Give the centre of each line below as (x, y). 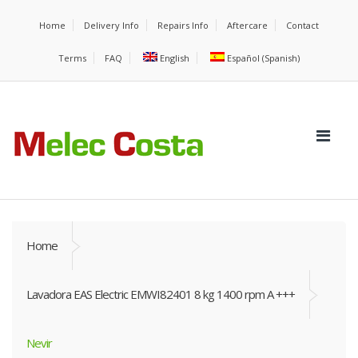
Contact (302, 25)
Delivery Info (111, 25)
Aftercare (247, 25)
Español (244, 58)
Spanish (281, 58)
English (175, 58)
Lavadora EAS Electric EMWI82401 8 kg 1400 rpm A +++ (161, 294)
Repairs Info (183, 25)
